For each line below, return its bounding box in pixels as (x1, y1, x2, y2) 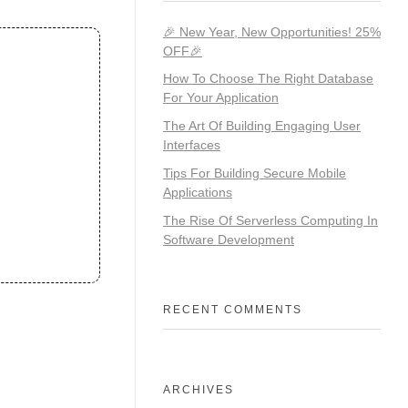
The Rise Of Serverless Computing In (163, 212, 378, 228)
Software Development (163, 231, 294, 247)
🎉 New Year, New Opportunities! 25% (163, 24, 381, 39)
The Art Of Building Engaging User (163, 118, 361, 134)
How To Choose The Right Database (163, 71, 373, 87)
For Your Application (163, 90, 279, 106)
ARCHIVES (163, 383, 234, 397)
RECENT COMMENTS (163, 302, 302, 316)
